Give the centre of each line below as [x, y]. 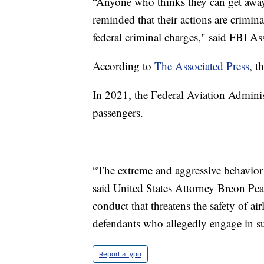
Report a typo [120, 254]
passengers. [118, 112]
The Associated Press [202, 65]
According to [123, 65]
